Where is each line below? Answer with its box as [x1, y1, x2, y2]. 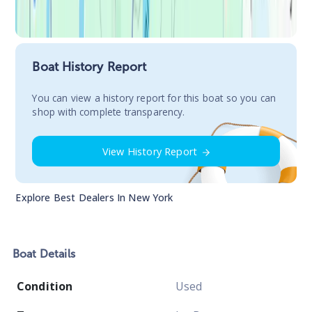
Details [36, 247, 75, 260]
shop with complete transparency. [32, 105, 185, 119]
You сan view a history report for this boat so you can [32, 91, 276, 105]
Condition [17, 278, 73, 294]
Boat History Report [32, 59, 147, 75]
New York [128, 190, 173, 204]
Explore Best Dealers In [15, 190, 129, 204]
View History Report [102, 144, 198, 158]
